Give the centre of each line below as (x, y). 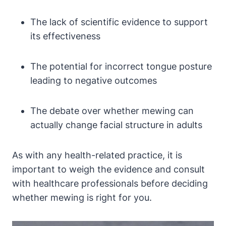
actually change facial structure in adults (116, 125)
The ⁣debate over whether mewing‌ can (112, 110)
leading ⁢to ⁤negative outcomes (94, 80)
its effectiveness (65, 36)
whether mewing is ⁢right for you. (82, 197)
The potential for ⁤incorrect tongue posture (121, 66)
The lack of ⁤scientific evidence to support (119, 22)
